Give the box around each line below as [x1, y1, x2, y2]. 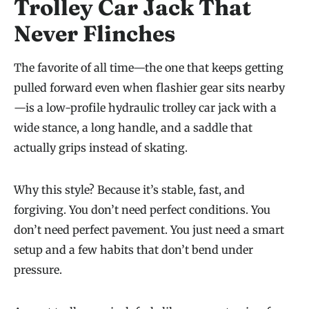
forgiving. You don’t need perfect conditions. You [14, 203, 270, 217]
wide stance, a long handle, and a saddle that [14, 121, 252, 135]
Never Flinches [14, 20, 175, 48]
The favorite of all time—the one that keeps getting [14, 61, 283, 75]
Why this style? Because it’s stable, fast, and [14, 183, 245, 197]
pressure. [14, 263, 62, 277]
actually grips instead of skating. [14, 141, 188, 155]
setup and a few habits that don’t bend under [14, 243, 253, 257]
